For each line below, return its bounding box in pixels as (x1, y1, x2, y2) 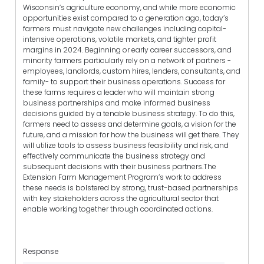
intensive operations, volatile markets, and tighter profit (23, 34, 216, 44)
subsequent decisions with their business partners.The (23, 161, 216, 171)
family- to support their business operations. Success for (23, 76, 225, 87)
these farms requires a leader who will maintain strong (23, 87, 214, 97)
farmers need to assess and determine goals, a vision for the (23, 118, 236, 129)
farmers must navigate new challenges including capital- (23, 23, 226, 34)
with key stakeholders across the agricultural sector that (23, 193, 219, 203)
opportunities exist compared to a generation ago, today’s (23, 12, 229, 23)
